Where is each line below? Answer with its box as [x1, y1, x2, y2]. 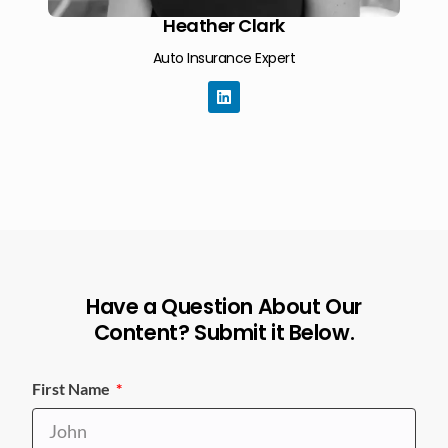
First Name [32, 379, 113, 398]
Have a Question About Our [86, 292, 362, 321]
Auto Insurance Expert [152, 48, 296, 68]
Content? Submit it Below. [93, 318, 355, 347]
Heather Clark [163, 13, 285, 38]
